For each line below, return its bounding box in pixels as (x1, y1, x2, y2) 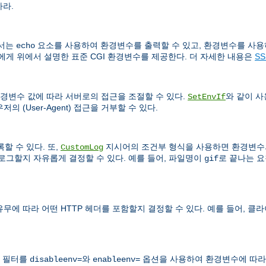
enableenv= (93, 255, 140, 265)
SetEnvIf (188, 91, 226, 102)
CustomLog (61, 142, 103, 152)
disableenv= (30, 255, 82, 265)
